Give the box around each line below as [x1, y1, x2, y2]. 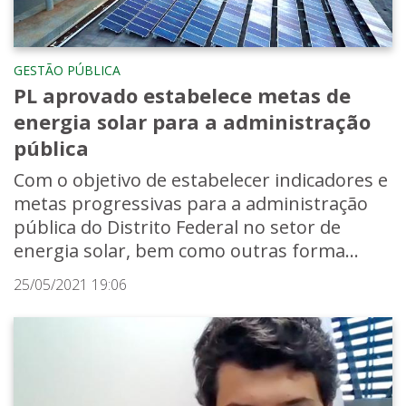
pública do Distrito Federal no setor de [14, 214, 341, 239]
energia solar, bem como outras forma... [14, 237, 359, 263]
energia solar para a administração [14, 107, 371, 135]
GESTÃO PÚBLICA [14, 61, 121, 79]
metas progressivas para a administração [14, 190, 368, 216]
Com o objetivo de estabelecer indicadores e [14, 167, 388, 192]
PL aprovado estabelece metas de [14, 81, 351, 109]
